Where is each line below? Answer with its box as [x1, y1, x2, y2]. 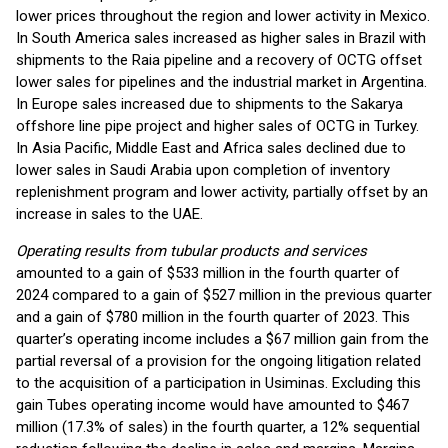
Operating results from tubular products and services [16, 242, 367, 260]
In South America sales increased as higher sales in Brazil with [16, 29, 426, 47]
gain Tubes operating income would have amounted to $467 [16, 396, 409, 414]
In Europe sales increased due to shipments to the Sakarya [16, 95, 403, 113]
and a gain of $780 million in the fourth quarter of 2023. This [16, 308, 410, 326]
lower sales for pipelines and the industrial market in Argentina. [16, 73, 427, 91]
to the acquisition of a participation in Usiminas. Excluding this [16, 374, 421, 392]
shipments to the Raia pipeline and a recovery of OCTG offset [16, 51, 422, 69]
